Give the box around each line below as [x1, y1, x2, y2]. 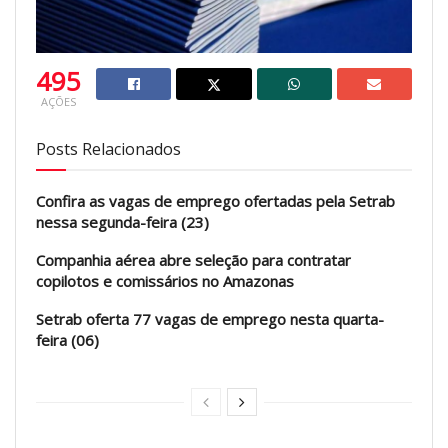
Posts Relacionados [36, 137, 181, 160]
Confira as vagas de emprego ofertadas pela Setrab [36, 190, 395, 211]
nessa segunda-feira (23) [36, 211, 209, 232]
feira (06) [36, 329, 99, 350]
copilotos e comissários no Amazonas [36, 270, 294, 291]
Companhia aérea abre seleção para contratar [36, 249, 351, 270]
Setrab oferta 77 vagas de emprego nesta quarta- [36, 308, 384, 329]
